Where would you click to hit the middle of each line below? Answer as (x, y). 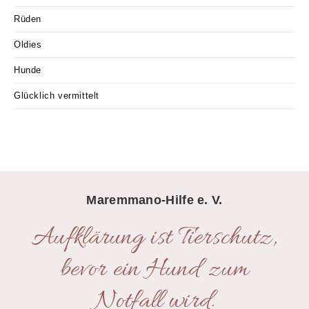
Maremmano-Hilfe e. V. (154, 200)
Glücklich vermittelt (57, 95)
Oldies (28, 44)
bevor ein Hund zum (154, 270)
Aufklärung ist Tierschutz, (154, 238)
